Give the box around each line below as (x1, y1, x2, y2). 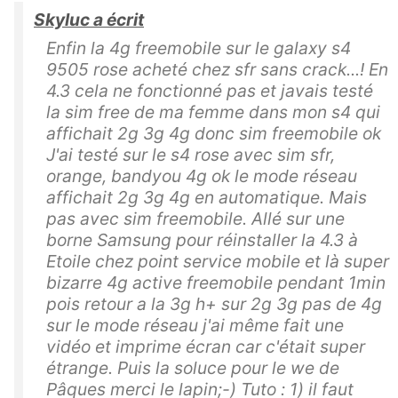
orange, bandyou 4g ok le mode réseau (46, 164, 357, 187)
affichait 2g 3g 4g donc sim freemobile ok (46, 122, 381, 144)
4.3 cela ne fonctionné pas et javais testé (46, 79, 373, 101)
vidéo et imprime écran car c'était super (46, 335, 365, 357)
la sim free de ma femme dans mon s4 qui (46, 100, 380, 123)
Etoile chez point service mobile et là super (46, 250, 389, 272)
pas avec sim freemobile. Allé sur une (46, 207, 345, 229)
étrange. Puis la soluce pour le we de (46, 356, 339, 378)
